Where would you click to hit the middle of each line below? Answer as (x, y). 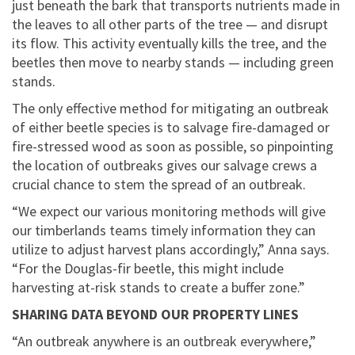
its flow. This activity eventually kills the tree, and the (169, 44)
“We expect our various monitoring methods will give (169, 212)
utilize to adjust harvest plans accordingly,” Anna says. (171, 250)
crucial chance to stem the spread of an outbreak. (159, 185)
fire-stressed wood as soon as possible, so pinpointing (173, 147)
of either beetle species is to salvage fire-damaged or (171, 128)
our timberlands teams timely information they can (164, 231)
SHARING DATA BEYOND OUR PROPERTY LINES (155, 315)
